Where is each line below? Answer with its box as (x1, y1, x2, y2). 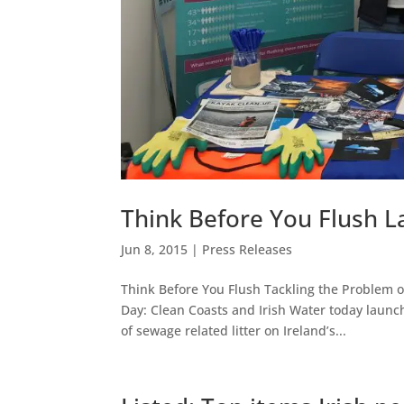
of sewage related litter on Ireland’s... (121, 321, 347, 339)
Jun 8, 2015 (121, 240, 188, 258)
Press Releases (202, 240, 293, 258)
